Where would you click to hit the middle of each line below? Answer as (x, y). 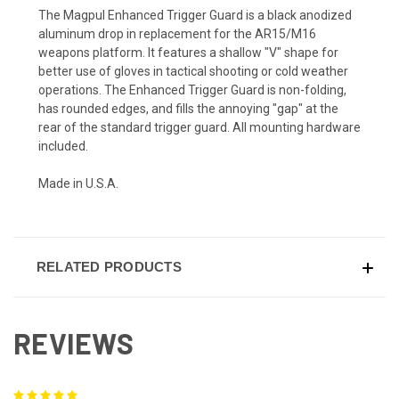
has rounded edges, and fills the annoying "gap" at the (188, 108)
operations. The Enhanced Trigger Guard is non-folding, (192, 90)
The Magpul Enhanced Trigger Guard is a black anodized (195, 15)
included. (63, 146)
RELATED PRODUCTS (109, 266)
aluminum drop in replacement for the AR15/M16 (177, 33)
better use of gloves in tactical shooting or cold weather (193, 71)
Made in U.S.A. (78, 183)
